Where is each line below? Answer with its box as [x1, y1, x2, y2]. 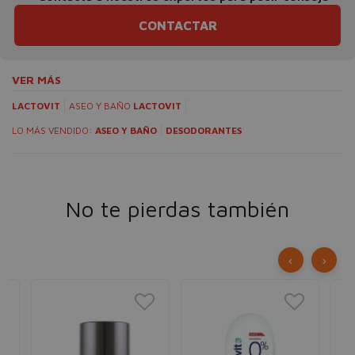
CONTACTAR [138, 18, 217, 32]
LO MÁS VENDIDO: [12, 124, 95, 136]
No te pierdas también [66, 196, 289, 222]
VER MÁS [12, 73, 61, 86]
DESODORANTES [166, 124, 242, 136]
